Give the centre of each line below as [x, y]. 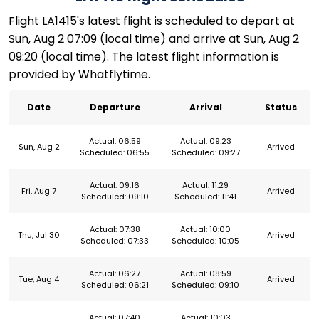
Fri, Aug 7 [39, 191]
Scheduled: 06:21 [115, 285]
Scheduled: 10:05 [205, 241]
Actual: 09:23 [205, 141]
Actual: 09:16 [115, 185]
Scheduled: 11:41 [205, 197]
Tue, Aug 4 [39, 279]
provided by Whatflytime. [79, 75]
